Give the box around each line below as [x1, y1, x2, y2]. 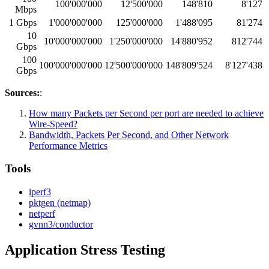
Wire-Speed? [29, 118, 77, 129]
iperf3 [29, 187, 51, 198]
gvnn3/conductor [29, 219, 93, 230]
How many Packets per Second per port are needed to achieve [29, 107, 264, 118]
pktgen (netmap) [29, 198, 91, 208]
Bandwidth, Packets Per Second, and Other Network [29, 129, 229, 140]
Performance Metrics [29, 140, 107, 151]
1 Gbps [9, 17, 37, 28]
